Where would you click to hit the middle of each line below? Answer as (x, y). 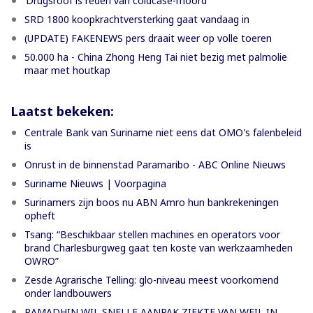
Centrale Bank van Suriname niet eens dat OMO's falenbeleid (163, 132)
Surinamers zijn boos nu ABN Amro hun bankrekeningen (152, 202)
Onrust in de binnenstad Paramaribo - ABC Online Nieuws (155, 164)
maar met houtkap (67, 70)
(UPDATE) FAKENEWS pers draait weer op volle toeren (148, 38)
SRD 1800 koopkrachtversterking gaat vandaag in (137, 19)
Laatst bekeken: (62, 111)
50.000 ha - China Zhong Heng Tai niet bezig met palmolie (156, 57)
